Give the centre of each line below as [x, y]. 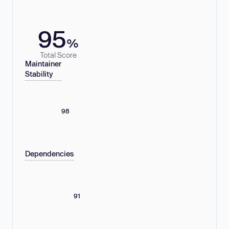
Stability [39, 74]
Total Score [58, 55]
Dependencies [49, 154]
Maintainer [43, 64]
